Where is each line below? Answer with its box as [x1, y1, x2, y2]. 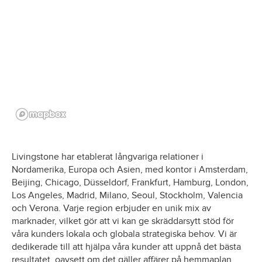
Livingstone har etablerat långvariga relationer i [12, 151, 204, 163]
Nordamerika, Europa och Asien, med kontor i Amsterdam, [12, 164, 248, 175]
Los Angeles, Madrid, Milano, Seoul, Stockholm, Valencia [12, 189, 243, 201]
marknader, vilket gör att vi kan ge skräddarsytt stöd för [12, 215, 234, 227]
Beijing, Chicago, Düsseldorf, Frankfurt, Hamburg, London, [12, 177, 249, 188]
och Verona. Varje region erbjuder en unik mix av [12, 202, 211, 214]
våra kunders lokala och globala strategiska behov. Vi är [12, 228, 237, 240]
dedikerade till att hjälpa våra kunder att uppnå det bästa [12, 241, 241, 253]
